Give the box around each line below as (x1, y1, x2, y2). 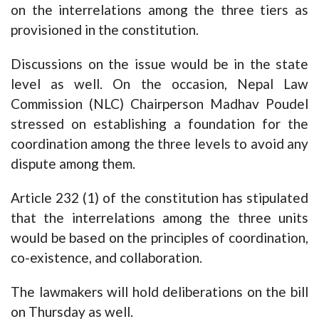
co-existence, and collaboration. (11, 249, 202, 266)
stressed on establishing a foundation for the (11, 115, 308, 132)
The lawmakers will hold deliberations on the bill (11, 283, 308, 300)
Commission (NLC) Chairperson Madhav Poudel (11, 95, 308, 112)
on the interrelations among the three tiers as (11, 1, 308, 18)
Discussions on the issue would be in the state (11, 56, 308, 72)
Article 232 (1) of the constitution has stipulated (11, 189, 308, 206)
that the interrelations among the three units (11, 209, 308, 226)
